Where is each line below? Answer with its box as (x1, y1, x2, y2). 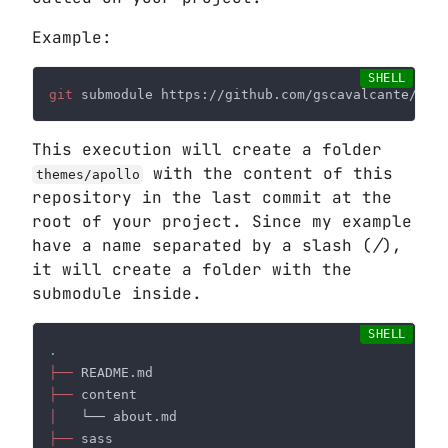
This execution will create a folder (32, 139, 382, 161)
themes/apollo (35, 167, 140, 183)
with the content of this (143, 163, 394, 185)
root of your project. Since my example (32, 211, 412, 233)
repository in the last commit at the (32, 187, 392, 209)
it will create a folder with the (32, 259, 352, 281)
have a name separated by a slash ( (32, 235, 372, 257)
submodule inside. (32, 283, 202, 305)
